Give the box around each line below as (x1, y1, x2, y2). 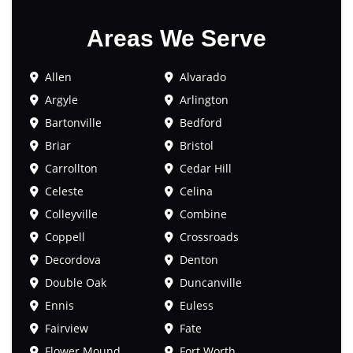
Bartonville (45, 115, 102, 131)
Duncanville (180, 275, 243, 291)
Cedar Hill (180, 161, 232, 176)
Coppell (45, 229, 85, 245)
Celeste (45, 184, 84, 199)
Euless (180, 298, 214, 314)
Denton (180, 252, 219, 268)
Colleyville (45, 206, 98, 222)
